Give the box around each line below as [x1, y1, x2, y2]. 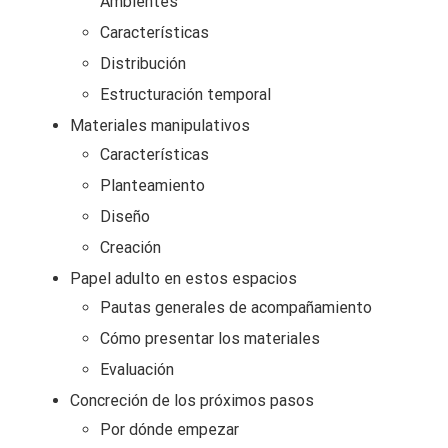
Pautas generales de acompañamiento [100, 298, 372, 317]
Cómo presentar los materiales [100, 329, 320, 348]
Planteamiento [100, 176, 205, 195]
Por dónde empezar [100, 420, 239, 439]
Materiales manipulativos [70, 116, 250, 135]
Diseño [100, 207, 150, 226]
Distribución [100, 54, 186, 73]
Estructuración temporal [100, 85, 271, 104]
